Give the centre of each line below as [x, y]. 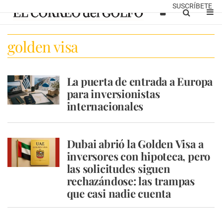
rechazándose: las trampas [131, 181]
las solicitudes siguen [118, 168]
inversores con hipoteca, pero [139, 156]
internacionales [105, 106]
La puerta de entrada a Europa [140, 81]
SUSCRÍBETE [192, 6]
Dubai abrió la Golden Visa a [135, 144]
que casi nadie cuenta [119, 193]
